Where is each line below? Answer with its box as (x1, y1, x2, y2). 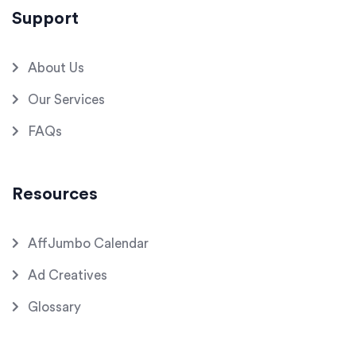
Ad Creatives (28, 269, 107, 283)
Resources (12, 185, 98, 203)
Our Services (28, 93, 105, 107)
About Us (28, 61, 84, 75)
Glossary (28, 300, 81, 315)
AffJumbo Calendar (28, 237, 149, 251)
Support (12, 10, 79, 28)
